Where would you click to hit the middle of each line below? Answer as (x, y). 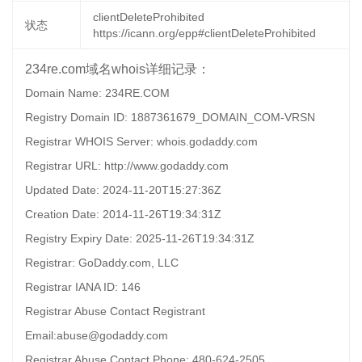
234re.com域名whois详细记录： (118, 69)
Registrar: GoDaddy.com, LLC (102, 263)
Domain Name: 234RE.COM (97, 93)
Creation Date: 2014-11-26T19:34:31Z (123, 214)
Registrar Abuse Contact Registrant (115, 311)
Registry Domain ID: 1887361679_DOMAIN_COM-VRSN (170, 117)
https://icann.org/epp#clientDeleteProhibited (204, 33)
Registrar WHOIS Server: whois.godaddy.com (141, 141)
